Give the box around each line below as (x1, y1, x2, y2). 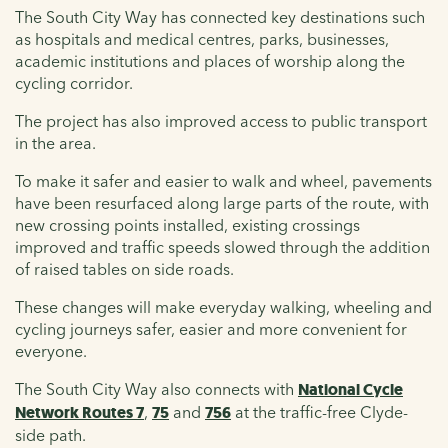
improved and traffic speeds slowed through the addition (15, 236, 430, 257)
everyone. (15, 340, 91, 361)
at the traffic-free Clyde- (231, 401, 408, 422)
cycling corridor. (15, 72, 133, 93)
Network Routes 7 (15, 401, 144, 423)
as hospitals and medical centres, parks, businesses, (15, 28, 389, 49)
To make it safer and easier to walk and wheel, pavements (15, 170, 432, 191)
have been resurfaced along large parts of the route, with (15, 192, 429, 213)
